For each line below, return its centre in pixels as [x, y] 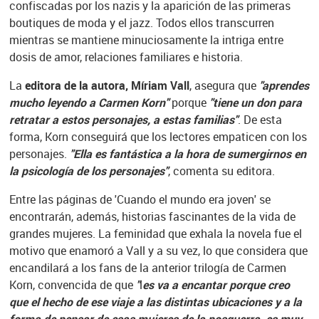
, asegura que [223, 85]
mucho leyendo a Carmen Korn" [90, 102]
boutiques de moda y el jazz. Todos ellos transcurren [141, 22]
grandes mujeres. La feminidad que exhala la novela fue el [155, 233]
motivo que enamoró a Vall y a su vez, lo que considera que [158, 250]
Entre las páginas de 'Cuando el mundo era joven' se [140, 199]
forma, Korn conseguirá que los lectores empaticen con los [158, 136]
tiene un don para [257, 102]
